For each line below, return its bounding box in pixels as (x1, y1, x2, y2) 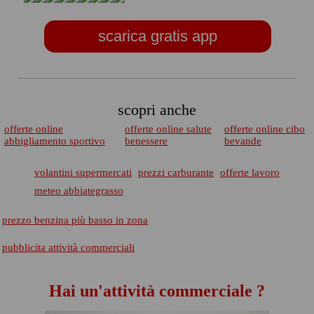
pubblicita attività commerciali (2, 242, 135, 253)
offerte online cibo (224, 123, 305, 135)
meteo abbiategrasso (34, 185, 123, 196)
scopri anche (118, 101, 196, 118)
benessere (125, 135, 168, 146)
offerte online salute (125, 123, 212, 135)
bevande (224, 135, 261, 146)
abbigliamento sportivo (4, 135, 105, 146)
